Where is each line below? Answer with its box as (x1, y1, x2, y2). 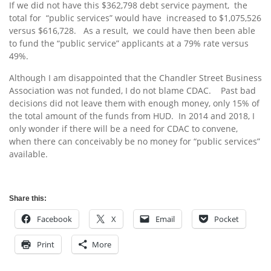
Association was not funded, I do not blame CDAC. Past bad (9, 85, 256, 97)
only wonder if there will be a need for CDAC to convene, (9, 123, 238, 135)
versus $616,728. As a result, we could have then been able (9, 25, 255, 37)
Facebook (37, 214, 72, 225)
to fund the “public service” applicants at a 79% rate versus (9, 38, 249, 50)
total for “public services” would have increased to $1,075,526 (9, 12, 261, 24)
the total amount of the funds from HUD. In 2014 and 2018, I (9, 110, 255, 122)
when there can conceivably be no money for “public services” (9, 135, 260, 148)
